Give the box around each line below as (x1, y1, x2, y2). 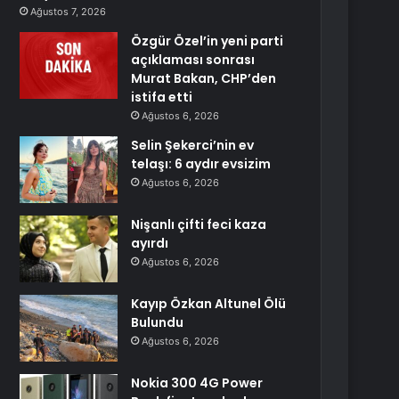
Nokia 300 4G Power (131, 374, 264, 392)
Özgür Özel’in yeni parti (131, 32, 284, 50)
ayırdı (131, 234, 169, 252)
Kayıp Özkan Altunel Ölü (131, 295, 287, 313)
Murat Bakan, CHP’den (131, 69, 277, 87)
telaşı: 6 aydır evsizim (131, 155, 272, 173)
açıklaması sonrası (131, 51, 256, 69)
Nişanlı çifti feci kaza (131, 216, 267, 233)
